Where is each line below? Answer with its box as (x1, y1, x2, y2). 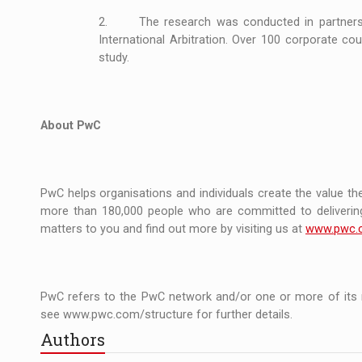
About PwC (40, 118, 101, 133)
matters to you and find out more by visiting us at (40, 221, 305, 236)
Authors (40, 328, 105, 350)
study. (99, 50, 129, 65)
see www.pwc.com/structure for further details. (40, 307, 293, 322)
